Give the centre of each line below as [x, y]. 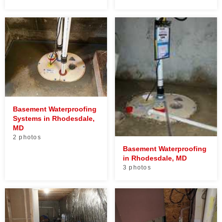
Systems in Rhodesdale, [54, 118]
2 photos [27, 137]
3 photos [137, 167]
